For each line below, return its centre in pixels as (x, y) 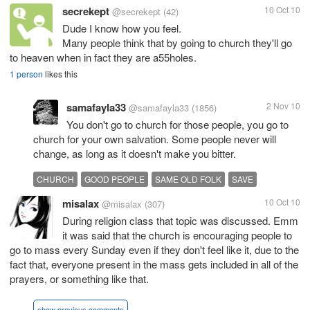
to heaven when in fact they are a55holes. (103, 57)
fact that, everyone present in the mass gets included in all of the (154, 264)
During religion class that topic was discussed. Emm (180, 220)
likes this (60, 74)
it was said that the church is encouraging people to (177, 235)
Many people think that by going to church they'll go (177, 43)
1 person (26, 74)
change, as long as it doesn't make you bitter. (135, 153)
